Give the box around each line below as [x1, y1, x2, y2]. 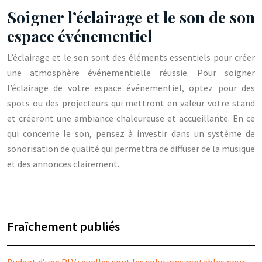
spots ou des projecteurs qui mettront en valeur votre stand [7, 97, 255, 109]
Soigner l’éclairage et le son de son [7, 6, 255, 27]
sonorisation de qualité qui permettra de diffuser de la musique [7, 143, 255, 154]
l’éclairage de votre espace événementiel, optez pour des [7, 82, 255, 94]
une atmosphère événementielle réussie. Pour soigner [7, 67, 255, 78]
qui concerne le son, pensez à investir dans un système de [7, 127, 255, 139]
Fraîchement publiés [7, 218, 120, 235]
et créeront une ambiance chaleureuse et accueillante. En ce [7, 112, 255, 124]
